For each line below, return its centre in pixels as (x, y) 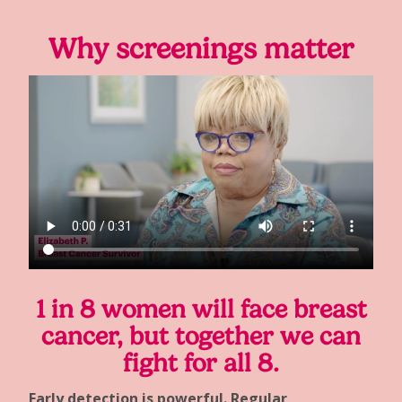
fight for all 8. (201, 363)
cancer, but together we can (201, 336)
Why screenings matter (201, 48)
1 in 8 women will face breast (201, 309)
